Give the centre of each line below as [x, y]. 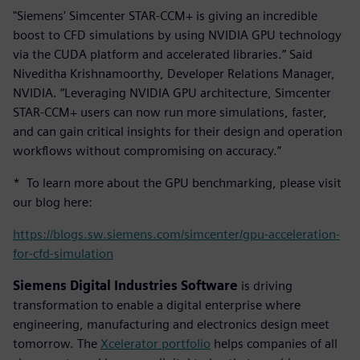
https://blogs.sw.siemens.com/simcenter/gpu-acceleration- [176, 234]
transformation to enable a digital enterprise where [157, 305]
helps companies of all [274, 343]
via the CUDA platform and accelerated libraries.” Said [163, 54]
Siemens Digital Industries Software [125, 285]
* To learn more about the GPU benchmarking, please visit [177, 182]
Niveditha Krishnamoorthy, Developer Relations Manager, [174, 73]
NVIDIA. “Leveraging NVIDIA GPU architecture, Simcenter [172, 92]
